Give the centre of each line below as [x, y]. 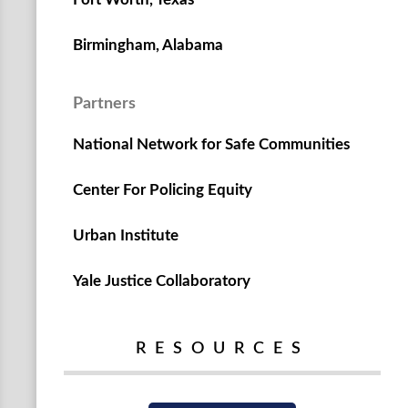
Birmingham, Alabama [148, 45]
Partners [104, 104]
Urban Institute [126, 235]
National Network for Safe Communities [211, 144]
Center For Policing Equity [163, 190]
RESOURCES [222, 349]
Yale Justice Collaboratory [162, 281]
